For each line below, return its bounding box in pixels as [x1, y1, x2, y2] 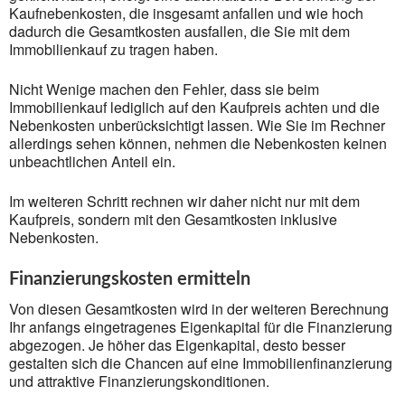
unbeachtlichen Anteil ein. [9, 151, 175, 172]
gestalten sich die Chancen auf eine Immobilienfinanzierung [9, 353, 392, 373]
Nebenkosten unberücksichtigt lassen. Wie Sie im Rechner [9, 115, 385, 136]
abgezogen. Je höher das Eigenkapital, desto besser [9, 334, 345, 355]
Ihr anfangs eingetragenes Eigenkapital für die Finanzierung [9, 316, 392, 337]
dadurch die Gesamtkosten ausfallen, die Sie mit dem [9, 21, 350, 42]
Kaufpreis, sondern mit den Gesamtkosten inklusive [9, 209, 337, 230]
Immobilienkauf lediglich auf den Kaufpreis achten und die [9, 97, 380, 118]
